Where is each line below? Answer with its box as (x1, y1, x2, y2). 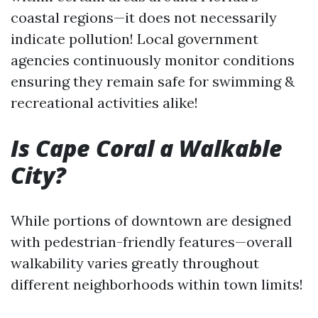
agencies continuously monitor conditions (11, 51, 295, 69)
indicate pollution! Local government (11, 30, 258, 48)
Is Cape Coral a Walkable (11, 133, 283, 163)
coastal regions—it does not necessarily (11, 9, 277, 26)
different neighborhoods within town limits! (11, 275, 303, 293)
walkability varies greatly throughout (11, 254, 259, 272)
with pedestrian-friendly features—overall (11, 233, 292, 251)
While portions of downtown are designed (11, 212, 292, 229)
